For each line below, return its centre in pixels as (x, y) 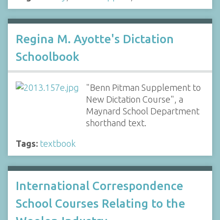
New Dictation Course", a (134, 99)
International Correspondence (99, 186)
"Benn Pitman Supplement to (143, 87)
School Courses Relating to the (100, 204)
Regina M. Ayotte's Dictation (95, 39)
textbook (58, 143)
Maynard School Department (142, 111)
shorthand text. (116, 123)
